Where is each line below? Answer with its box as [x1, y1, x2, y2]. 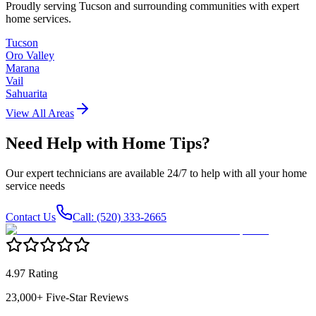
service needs [6, 180, 65, 193]
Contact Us [6, 211, 56, 224]
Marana [6, 62, 39, 75]
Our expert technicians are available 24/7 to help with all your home [6, 167, 307, 180]
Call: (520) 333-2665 [73, 211, 166, 224]
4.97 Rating [6, 267, 58, 280]
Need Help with [6, 134, 122, 153]
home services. [6, 13, 71, 25]
